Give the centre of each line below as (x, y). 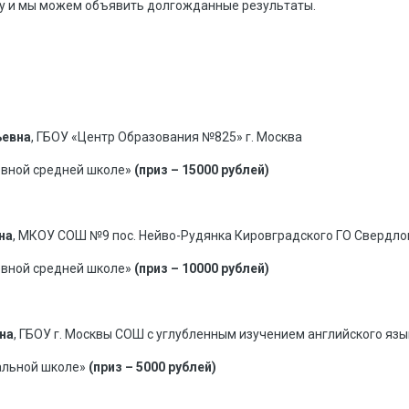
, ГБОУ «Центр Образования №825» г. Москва (167, 137)
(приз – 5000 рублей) (152, 367)
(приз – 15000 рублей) (202, 170)
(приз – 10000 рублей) (202, 269)
